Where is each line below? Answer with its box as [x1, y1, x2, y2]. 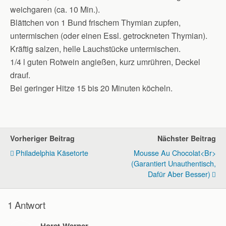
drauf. [10, 69, 30, 81]
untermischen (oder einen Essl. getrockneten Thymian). [10, 30, 207, 41]
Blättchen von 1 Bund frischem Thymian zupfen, [10, 17, 181, 28]
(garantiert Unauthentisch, [131, 158, 216, 168]
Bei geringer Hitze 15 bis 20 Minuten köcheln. [10, 82, 173, 94]
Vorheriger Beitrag [10, 133, 75, 143]
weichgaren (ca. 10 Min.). [10, 4, 100, 15]
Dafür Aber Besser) [148, 168, 210, 179]
